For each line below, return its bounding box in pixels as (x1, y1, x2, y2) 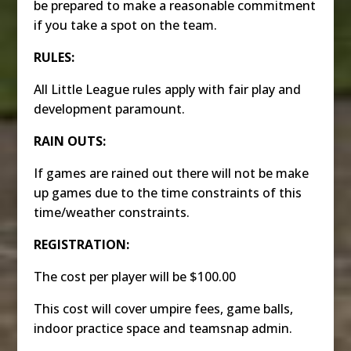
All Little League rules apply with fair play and (33, 80, 301, 98)
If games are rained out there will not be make (33, 164, 309, 182)
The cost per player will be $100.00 (33, 267, 236, 285)
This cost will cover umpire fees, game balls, (33, 299, 293, 317)
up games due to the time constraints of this (33, 183, 302, 201)
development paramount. (33, 100, 185, 118)
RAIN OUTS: (33, 132, 106, 150)
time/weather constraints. (33, 203, 190, 221)
